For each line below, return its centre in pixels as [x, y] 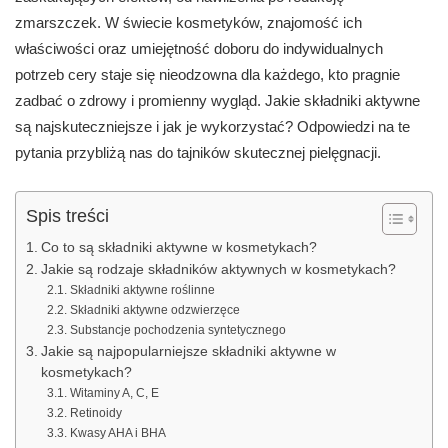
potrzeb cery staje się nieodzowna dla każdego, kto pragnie [207, 75]
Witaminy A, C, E [114, 393]
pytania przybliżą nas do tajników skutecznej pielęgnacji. [198, 153]
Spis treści [67, 216]
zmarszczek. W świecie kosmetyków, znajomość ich [188, 23]
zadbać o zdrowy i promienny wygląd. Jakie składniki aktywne [217, 101]
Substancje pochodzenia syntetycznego [177, 330]
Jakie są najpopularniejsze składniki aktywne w [188, 352]
